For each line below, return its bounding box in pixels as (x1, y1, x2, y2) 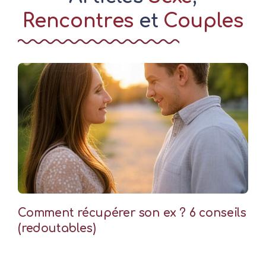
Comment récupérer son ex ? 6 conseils (18, 206, 246, 219)
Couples (163, 10, 243, 32)
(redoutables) (18, 221, 96, 235)
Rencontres (23, 10, 134, 32)
